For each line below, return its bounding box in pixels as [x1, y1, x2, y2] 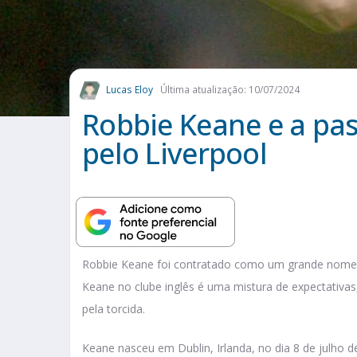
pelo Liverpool [82, 134, 267, 174]
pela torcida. [82, 301, 145, 317]
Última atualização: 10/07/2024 [159, 83, 300, 97]
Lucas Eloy [106, 83, 153, 97]
